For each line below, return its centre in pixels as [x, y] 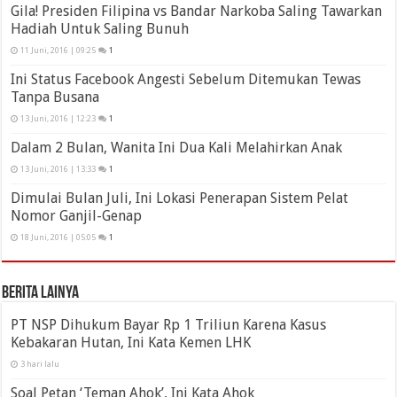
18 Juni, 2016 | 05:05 [58, 238]
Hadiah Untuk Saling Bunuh [100, 29]
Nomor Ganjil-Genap [77, 216]
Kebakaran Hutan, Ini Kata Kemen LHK [131, 343]
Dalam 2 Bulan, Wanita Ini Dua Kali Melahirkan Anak [177, 148]
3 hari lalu [40, 365]
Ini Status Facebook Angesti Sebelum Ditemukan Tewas [186, 80]
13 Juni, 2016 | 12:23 [58, 119]
